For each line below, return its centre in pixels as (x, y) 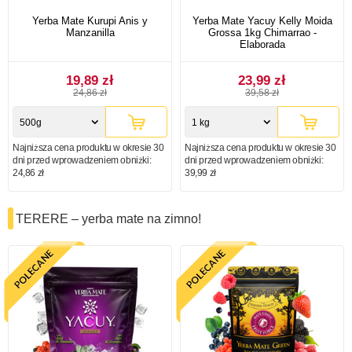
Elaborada (262, 44)
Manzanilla (90, 32)
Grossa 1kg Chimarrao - (262, 32)
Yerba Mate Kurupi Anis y (90, 20)
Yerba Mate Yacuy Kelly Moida (262, 20)
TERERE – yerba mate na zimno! (108, 218)
